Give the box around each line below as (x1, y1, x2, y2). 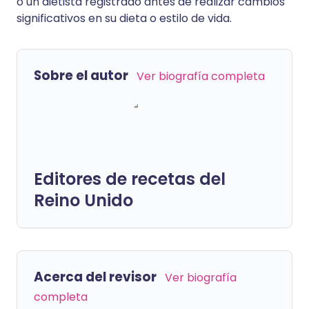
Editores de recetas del (34, 168, 226, 190)
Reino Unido (34, 189, 133, 212)
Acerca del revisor (34, 268, 157, 286)
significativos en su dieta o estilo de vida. (17, 10, 232, 26)
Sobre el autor (34, 66, 128, 85)
